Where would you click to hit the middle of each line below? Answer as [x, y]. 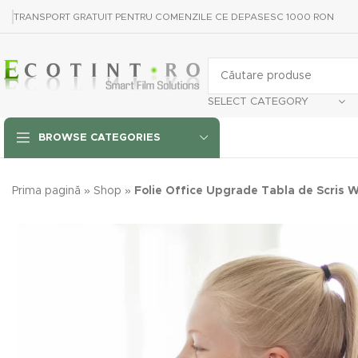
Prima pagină [46, 191]
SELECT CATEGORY [258, 101]
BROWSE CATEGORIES [99, 138]
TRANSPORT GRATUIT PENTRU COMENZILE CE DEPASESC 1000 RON [174, 16]
